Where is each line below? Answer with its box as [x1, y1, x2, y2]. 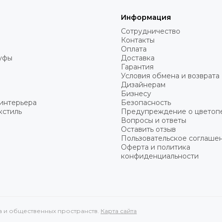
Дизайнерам [121, 80, 166, 90]
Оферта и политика [121, 143, 190, 152]
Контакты [121, 36, 155, 45]
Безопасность [121, 98, 171, 108]
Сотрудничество [121, 27, 180, 36]
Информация [121, 13, 171, 22]
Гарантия [121, 62, 154, 72]
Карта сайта [101, 207, 137, 215]
